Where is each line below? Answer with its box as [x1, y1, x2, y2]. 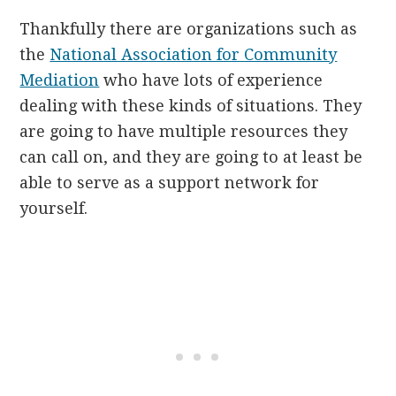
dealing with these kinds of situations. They [19, 96, 362, 116]
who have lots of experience [99, 71, 324, 90]
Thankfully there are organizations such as [19, 19, 358, 39]
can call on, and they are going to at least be [19, 148, 363, 167]
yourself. [19, 199, 88, 218]
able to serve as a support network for [19, 173, 320, 193]
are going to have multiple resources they [19, 122, 348, 141]
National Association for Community [49, 45, 338, 65]
